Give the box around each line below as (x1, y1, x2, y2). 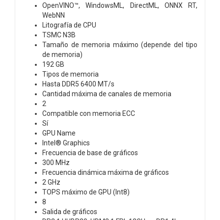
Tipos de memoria (42, 70, 99, 78)
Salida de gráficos (42, 207, 97, 216)
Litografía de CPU (42, 21, 96, 29)
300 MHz (42, 158, 70, 166)
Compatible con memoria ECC (42, 109, 135, 117)
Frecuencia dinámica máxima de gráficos (42, 168, 169, 176)
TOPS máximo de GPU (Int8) (42, 188, 130, 196)
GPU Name (42, 129, 76, 137)
